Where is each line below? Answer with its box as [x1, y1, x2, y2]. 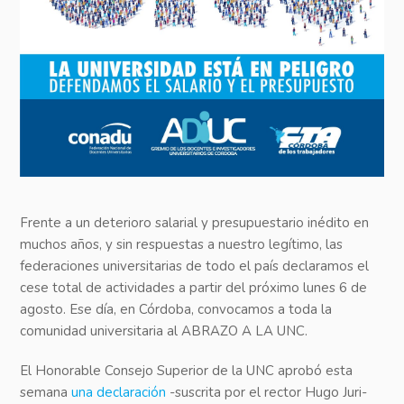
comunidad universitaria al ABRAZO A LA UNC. [20, 322, 308, 341]
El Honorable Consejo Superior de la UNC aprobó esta [20, 362, 353, 381]
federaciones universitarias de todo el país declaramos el [20, 257, 370, 276]
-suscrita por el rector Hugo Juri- [166, 383, 368, 402]
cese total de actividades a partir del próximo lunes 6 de [20, 279, 368, 298]
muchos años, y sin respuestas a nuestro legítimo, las [20, 235, 344, 254]
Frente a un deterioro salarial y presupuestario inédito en [20, 214, 370, 233]
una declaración [71, 383, 167, 402]
